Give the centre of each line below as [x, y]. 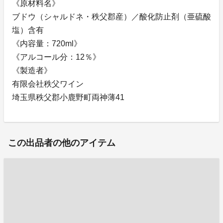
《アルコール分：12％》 [56, 57]
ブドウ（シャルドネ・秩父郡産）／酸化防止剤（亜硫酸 [111, 17]
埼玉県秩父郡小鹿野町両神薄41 [68, 98]
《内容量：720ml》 [47, 44]
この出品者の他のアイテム [62, 143]
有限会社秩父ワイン [48, 84]
